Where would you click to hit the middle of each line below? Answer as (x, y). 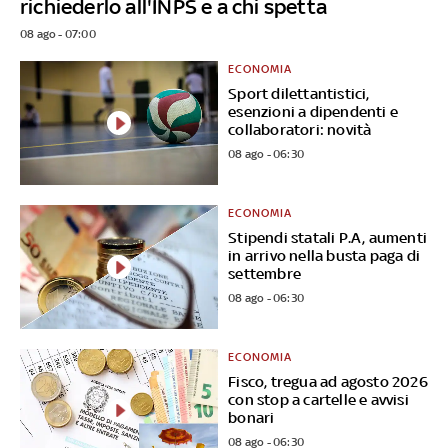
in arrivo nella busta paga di (324, 256)
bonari (251, 417)
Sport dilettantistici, (299, 94)
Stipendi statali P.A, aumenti (328, 238)
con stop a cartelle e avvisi (318, 399)
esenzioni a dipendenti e (313, 112)
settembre (265, 274)
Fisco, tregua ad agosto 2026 (328, 381)
